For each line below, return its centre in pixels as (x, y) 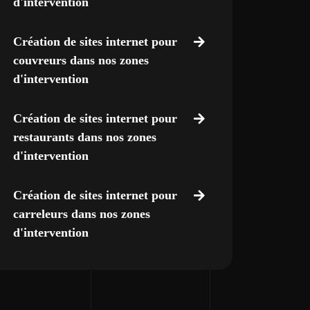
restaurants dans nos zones (84, 137)
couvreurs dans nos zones (81, 60)
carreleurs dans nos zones (81, 214)
